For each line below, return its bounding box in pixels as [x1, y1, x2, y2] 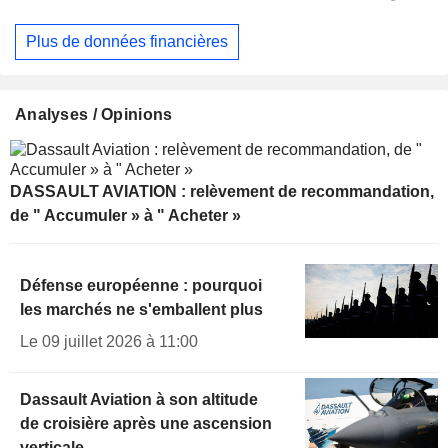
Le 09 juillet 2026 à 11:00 [20, 332, 198, 350]
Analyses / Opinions [15, 105, 173, 123]
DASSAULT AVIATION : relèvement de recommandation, [10, 182, 434, 200]
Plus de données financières [26, 33, 228, 51]
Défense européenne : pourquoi [20, 276, 262, 294]
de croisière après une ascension [20, 414, 272, 432]
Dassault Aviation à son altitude [20, 390, 258, 408]
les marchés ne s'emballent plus [20, 300, 263, 318]
